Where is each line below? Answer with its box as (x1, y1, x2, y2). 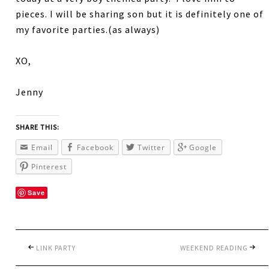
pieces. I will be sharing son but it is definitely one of (16, 7, 264, 20)
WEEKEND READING (180, 243, 249, 252)
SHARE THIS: (16, 122, 60, 131)
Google (189, 142, 217, 153)
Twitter (138, 142, 166, 153)
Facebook (77, 142, 114, 153)
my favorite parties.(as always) (16, 23, 160, 35)
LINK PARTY (36, 243, 76, 252)
